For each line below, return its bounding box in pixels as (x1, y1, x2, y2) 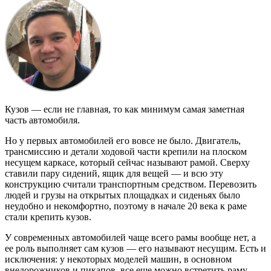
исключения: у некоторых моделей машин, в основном (5, 253, 232, 264)
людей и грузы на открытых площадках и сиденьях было (5, 189, 240, 200)
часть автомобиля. (5, 114, 80, 125)
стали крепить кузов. (5, 211, 91, 222)
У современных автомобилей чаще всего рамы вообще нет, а (5, 232, 256, 243)
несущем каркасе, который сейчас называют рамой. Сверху (5, 157, 250, 168)
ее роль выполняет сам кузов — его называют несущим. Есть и (5, 243, 266, 253)
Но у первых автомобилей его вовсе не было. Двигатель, (5, 135, 241, 146)
